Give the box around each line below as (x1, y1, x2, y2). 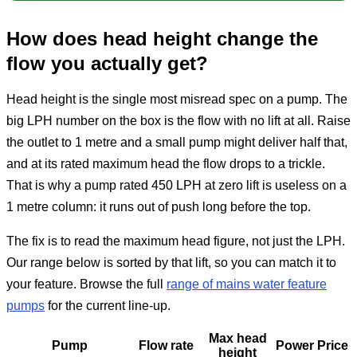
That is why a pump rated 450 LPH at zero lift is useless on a (6, 178, 347, 193)
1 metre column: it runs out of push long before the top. (6, 200, 311, 214)
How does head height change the (6, 28, 318, 50)
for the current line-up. (45, 299, 171, 313)
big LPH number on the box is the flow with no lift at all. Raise (6, 114, 351, 128)
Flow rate (139, 339, 194, 353)
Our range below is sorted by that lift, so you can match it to (6, 256, 336, 270)
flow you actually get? (6, 53, 208, 75)
